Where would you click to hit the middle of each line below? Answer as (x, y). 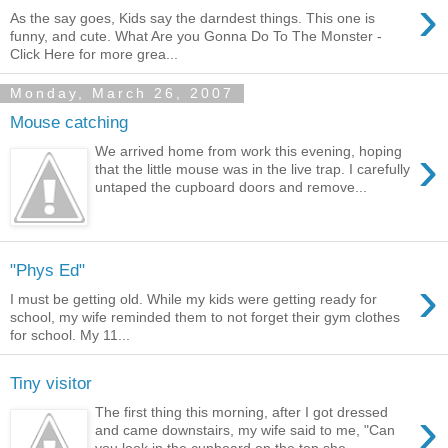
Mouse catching (69, 122)
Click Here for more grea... (94, 53)
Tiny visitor (51, 383)
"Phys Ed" (47, 270)
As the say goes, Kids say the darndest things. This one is (192, 17)
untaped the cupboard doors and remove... (231, 186)
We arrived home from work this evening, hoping (249, 150)
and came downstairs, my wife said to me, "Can (245, 430)
